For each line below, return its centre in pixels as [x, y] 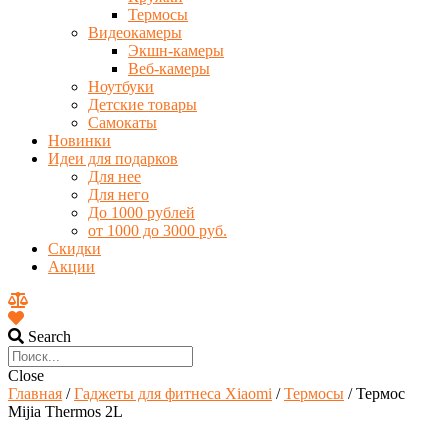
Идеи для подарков [113, 158]
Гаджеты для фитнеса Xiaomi [173, 393]
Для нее [114, 176]
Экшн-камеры [176, 50]
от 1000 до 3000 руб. [157, 230]
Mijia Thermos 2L [65, 411]
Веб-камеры [169, 68]
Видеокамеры [135, 32]
